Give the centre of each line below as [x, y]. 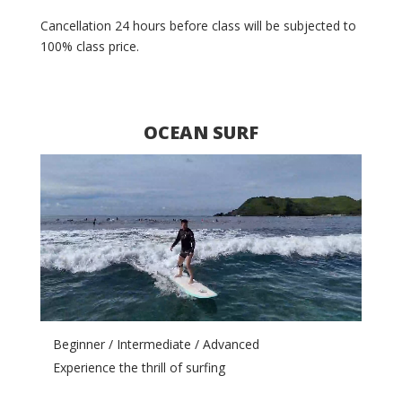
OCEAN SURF [201, 132]
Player [57, 184]
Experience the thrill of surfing [139, 367]
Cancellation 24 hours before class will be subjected [192, 26]
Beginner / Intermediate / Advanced [156, 344]
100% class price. [91, 46]
